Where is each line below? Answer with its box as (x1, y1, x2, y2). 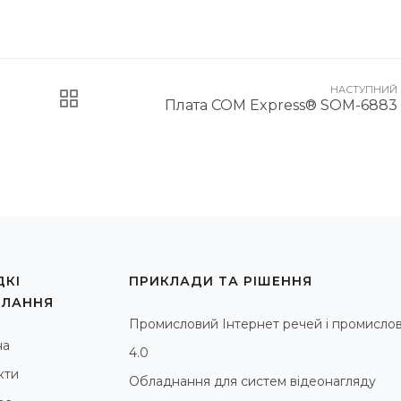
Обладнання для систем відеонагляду (129, 372, 376, 389)
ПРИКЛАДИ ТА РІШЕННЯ (129, 272, 312, 289)
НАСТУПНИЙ (330, 82, 397, 96)
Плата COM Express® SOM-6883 (165, 96, 397, 114)
